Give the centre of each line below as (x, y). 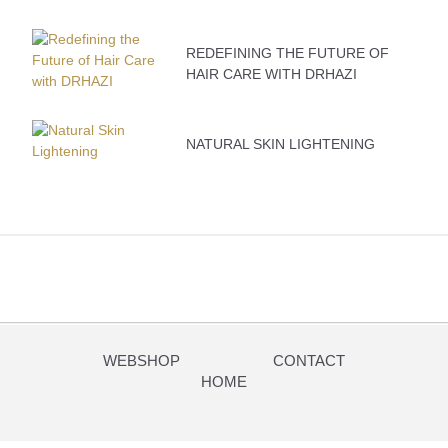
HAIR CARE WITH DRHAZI (271, 74)
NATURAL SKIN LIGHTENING (280, 144)
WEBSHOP (141, 361)
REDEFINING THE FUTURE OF (287, 53)
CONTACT (309, 361)
